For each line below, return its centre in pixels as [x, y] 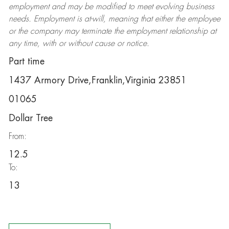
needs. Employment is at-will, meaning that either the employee [114, 19]
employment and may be [52, 7]
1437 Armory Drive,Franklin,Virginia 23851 [97, 80]
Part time [26, 61]
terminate [96, 31]
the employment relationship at [164, 31]
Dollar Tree [30, 118]
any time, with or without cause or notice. [79, 43]
